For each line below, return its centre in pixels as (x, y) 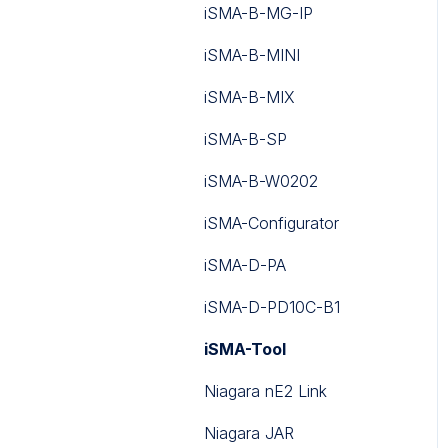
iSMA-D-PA (245, 264)
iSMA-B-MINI (252, 54)
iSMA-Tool (245, 348)
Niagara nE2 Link (265, 390)
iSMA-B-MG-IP (258, 12)
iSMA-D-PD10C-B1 (272, 306)
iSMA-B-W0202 (261, 180)
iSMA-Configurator (271, 222)
